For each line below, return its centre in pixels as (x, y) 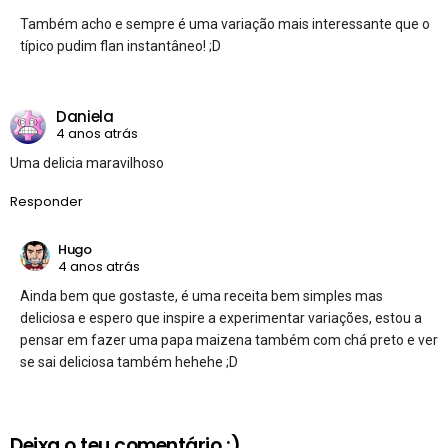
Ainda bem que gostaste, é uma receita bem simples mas (201, 295)
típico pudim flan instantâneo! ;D (120, 45)
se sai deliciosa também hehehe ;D (129, 361)
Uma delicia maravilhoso (87, 162)
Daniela (85, 117)
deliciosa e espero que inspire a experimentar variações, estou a (221, 317)
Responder (46, 201)
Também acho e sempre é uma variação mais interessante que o (225, 23)
